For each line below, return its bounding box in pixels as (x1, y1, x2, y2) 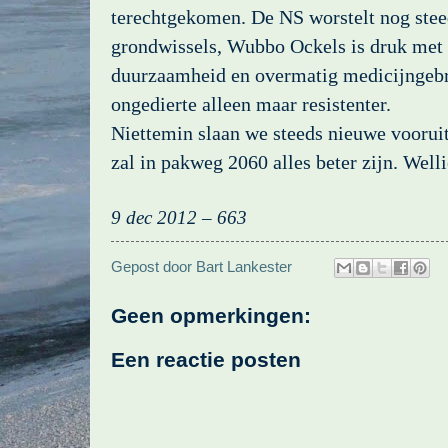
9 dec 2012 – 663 (111, 206, 247, 228)
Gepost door (111, 258, 196, 276)
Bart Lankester (196, 258, 292, 276)
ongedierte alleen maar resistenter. (111, 92, 391, 115)
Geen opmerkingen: (111, 304, 311, 328)
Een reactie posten (111, 348, 301, 372)
